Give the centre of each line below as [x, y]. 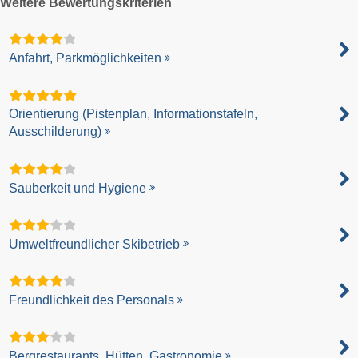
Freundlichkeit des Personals [92, 300]
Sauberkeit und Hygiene [78, 188]
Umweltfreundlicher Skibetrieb [95, 244]
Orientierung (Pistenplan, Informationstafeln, [133, 114]
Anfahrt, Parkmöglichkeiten [86, 58]
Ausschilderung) [56, 132]
